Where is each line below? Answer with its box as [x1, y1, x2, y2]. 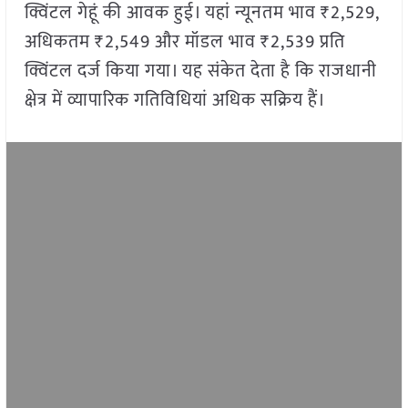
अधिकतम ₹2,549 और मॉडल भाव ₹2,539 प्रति [24, 26, 345, 58]
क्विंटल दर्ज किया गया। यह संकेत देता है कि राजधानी [24, 56, 377, 87]
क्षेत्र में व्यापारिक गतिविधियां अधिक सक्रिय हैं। [24, 85, 326, 117]
